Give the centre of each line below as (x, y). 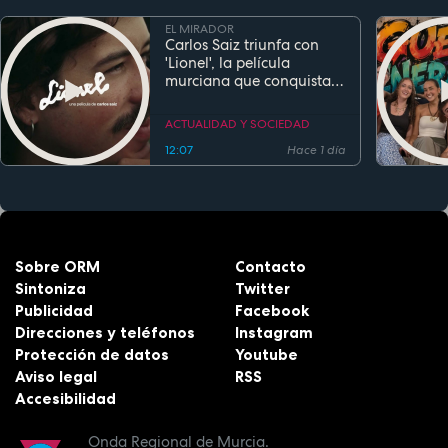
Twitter (263, 289)
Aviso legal (56, 377)
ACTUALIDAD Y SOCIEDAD (238, 124)
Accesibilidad (65, 399)
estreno (190, 117)
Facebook (272, 311)
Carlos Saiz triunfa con (242, 45)
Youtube (267, 355)
